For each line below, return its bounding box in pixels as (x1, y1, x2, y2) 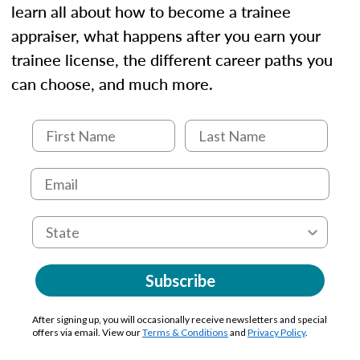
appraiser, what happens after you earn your (11, 23, 321, 47)
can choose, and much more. (11, 72, 213, 95)
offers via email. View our (32, 325, 142, 338)
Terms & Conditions (142, 325, 228, 338)
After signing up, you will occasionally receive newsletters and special (32, 313, 327, 325)
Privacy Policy (247, 325, 305, 338)
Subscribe (145, 270, 215, 290)
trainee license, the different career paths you (11, 47, 333, 71)
